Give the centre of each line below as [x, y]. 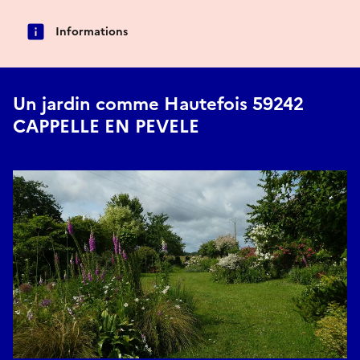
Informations [92, 31]
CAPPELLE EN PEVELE [106, 127]
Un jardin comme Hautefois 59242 [158, 104]
